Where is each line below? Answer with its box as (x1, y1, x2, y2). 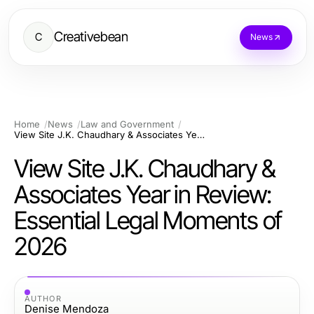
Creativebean (54, 29, 128, 45)
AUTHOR (25, 293, 62, 303)
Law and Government (81, 118, 174, 130)
